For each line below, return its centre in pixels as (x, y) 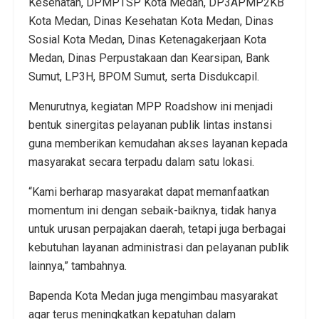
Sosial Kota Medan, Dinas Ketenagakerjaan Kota (147, 40)
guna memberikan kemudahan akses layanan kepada (158, 144)
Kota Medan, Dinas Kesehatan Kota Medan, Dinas (151, 21)
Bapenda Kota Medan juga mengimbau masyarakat (153, 296)
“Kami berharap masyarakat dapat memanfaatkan (149, 192)
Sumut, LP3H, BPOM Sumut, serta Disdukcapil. (144, 77)
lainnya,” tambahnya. (78, 266)
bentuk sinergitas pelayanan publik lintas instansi (150, 125)
